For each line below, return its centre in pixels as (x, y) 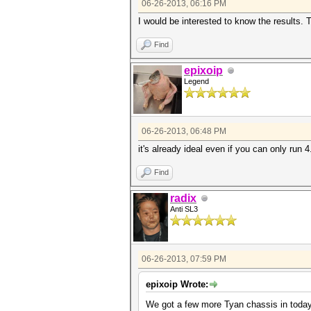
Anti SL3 (184, 209)
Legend (196, 82)
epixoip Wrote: (177, 285)
